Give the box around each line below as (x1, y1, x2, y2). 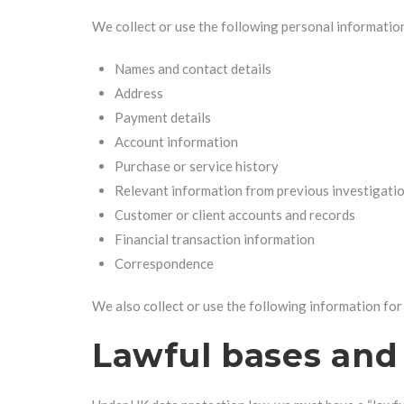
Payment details (115, 109, 211, 125)
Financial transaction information (115, 231, 315, 247)
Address (115, 85, 163, 101)
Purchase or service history (115, 158, 279, 174)
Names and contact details (115, 60, 271, 77)
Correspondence (115, 255, 214, 271)
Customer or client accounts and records (115, 207, 355, 223)
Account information (115, 133, 238, 150)
